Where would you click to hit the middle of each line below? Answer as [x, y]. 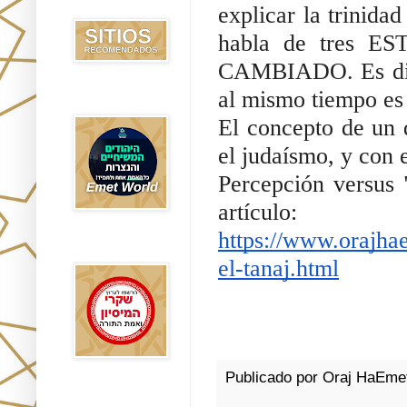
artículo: [264, 213]
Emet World [100, 99]
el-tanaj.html [278, 269]
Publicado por [274, 377]
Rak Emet [95, 248]
